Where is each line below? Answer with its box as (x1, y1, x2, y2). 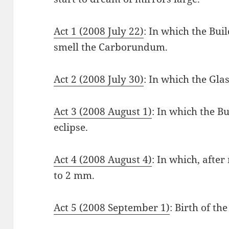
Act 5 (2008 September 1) (54, 201, 170, 215)
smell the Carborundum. (54, 40, 168, 54)
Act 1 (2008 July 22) (54, 25, 144, 38)
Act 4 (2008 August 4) (54, 153, 152, 167)
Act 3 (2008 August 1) (54, 105, 152, 119)
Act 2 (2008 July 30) (54, 73, 144, 86)
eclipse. (54, 121, 88, 134)
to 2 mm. (54, 169, 95, 182)
